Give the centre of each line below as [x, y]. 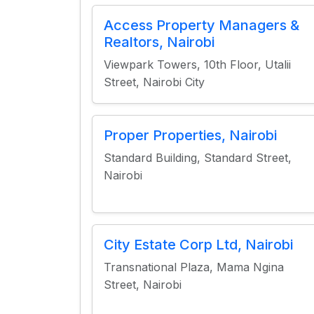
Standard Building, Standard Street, [198, 158]
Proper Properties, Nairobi [190, 135]
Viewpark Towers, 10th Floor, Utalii [197, 64]
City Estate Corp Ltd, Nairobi [198, 245]
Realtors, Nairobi [159, 42]
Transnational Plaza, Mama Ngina [194, 267]
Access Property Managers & [202, 25]
